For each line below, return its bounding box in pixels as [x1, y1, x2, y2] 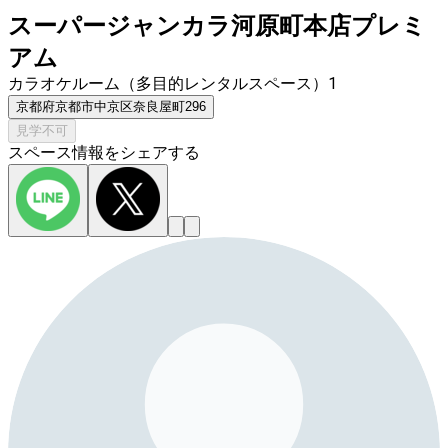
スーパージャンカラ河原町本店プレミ [8, 12, 426, 41]
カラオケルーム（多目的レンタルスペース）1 [8, 74, 337, 94]
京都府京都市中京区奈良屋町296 [16, 99, 206, 115]
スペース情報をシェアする [8, 143, 200, 163]
